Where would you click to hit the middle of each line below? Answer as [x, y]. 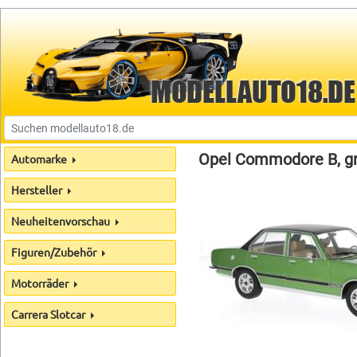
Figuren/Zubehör [55, 252]
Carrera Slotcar [49, 314]
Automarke [40, 159]
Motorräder [41, 283]
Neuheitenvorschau [62, 221]
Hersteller [38, 190]
